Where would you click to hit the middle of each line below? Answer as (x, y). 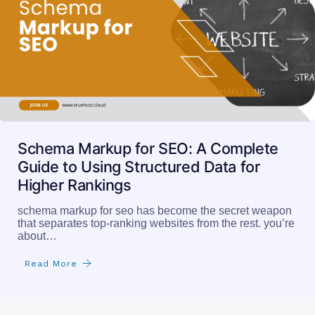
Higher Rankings (75, 185)
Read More (51, 263)
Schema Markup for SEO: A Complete (148, 148)
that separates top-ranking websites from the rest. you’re (156, 223)
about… (37, 236)
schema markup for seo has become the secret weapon (155, 210)
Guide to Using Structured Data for (139, 166)
